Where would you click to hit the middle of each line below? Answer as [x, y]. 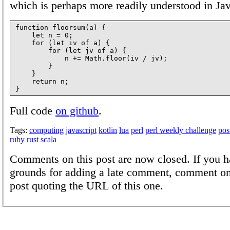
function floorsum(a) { [61, 27]
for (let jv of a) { [71, 50]
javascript [81, 130]
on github [77, 110]
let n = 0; [44, 35]
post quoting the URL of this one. [87, 185]
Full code [33, 110]
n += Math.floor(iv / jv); [91, 58]
